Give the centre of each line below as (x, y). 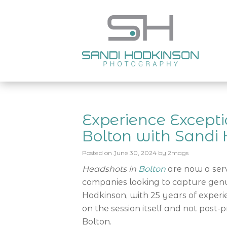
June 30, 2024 (135, 153)
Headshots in (110, 169)
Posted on (97, 153)
